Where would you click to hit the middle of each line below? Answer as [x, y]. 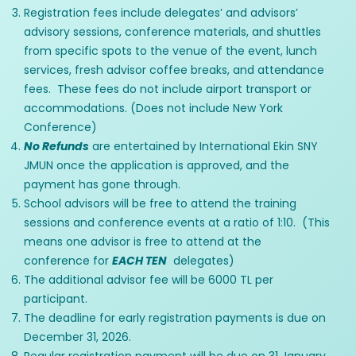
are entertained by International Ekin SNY [203, 147]
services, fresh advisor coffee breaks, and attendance [174, 70]
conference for [68, 261]
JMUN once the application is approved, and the [157, 166]
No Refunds [56, 147]
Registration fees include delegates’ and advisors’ [161, 13]
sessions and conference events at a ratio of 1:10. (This [177, 223]
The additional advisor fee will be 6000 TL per [149, 280]
